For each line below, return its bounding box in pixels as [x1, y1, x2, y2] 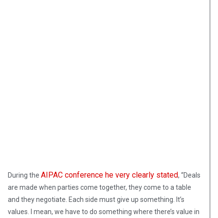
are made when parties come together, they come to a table [8, 183, 191, 191]
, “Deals [178, 171, 200, 179]
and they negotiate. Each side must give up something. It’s [8, 195, 184, 203]
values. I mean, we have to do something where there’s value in [8, 207, 200, 216]
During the [8, 171, 41, 179]
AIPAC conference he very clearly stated [41, 170, 178, 180]
